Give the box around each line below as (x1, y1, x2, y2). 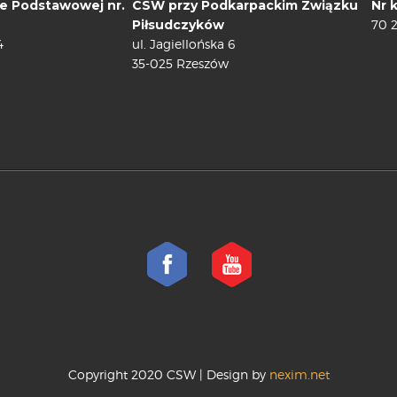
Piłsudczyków (132, 16, 224, 33)
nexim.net (265, 366, 330, 382)
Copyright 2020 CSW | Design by (67, 366, 266, 382)
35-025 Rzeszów (132, 55, 229, 71)
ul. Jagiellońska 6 (132, 35, 235, 51)
